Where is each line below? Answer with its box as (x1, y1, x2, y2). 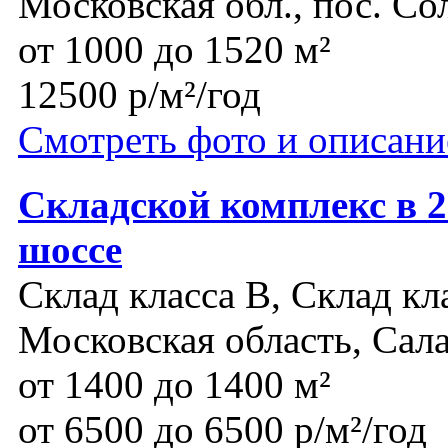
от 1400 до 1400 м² (18, 362, 331, 406)
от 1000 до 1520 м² (18, 27, 331, 71)
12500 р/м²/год (18, 72, 261, 116)
